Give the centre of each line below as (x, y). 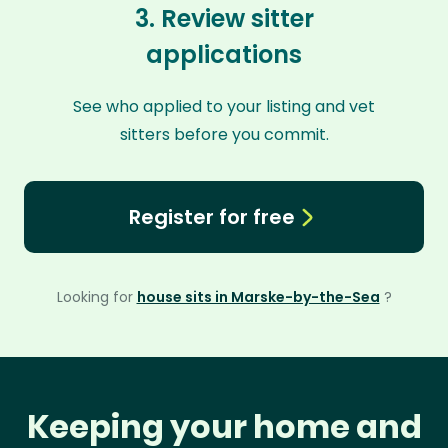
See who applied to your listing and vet (224, 106)
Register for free (211, 217)
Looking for (96, 297)
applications (224, 54)
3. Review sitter (224, 18)
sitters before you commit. (224, 134)
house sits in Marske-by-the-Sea (258, 297)
